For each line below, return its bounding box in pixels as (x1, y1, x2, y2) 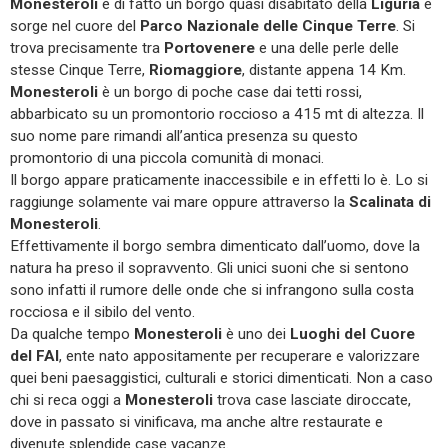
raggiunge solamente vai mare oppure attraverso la (10, 192, 349, 211)
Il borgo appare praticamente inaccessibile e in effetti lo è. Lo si (10, 170, 428, 189)
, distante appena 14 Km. (242, 60, 406, 79)
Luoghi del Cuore (290, 324, 415, 343)
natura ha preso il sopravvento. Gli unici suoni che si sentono (10, 258, 409, 277)
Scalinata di (349, 192, 431, 211)
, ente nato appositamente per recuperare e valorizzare (59, 346, 420, 365)
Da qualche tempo (10, 324, 134, 343)
